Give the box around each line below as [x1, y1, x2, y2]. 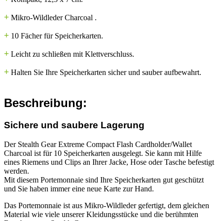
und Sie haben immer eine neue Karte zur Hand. [4, 184, 154, 193]
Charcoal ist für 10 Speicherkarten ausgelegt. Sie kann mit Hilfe [4, 148, 202, 157]
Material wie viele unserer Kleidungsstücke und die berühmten [4, 210, 198, 219]
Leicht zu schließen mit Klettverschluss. [11, 50, 134, 59]
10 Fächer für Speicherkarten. [11, 32, 103, 40]
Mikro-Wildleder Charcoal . [11, 13, 97, 22]
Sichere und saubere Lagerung [4, 120, 145, 131]
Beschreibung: [4, 96, 87, 110]
